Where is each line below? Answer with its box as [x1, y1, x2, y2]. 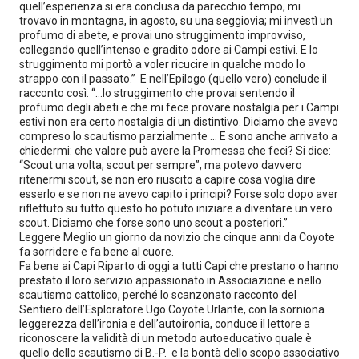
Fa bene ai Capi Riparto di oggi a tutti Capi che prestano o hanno [19, 259, 339, 272]
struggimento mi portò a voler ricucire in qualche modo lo [19, 57, 305, 71]
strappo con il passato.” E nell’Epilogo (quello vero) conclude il [19, 71, 327, 85]
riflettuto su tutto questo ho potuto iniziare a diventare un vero [19, 201, 333, 215]
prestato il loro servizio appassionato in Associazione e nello [19, 273, 321, 287]
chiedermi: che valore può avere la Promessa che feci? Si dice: [19, 143, 331, 157]
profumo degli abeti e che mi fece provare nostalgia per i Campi [19, 100, 339, 114]
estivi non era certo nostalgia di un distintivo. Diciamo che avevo [19, 115, 338, 128]
